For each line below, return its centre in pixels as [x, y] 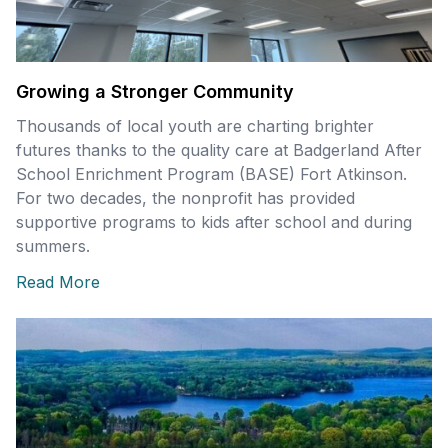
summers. [53, 246]
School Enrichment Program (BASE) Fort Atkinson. [211, 174]
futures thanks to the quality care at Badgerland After [219, 150]
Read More [58, 282]
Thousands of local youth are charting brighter [195, 126]
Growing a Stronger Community [155, 92]
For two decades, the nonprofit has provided [185, 198]
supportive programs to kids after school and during [214, 222]
